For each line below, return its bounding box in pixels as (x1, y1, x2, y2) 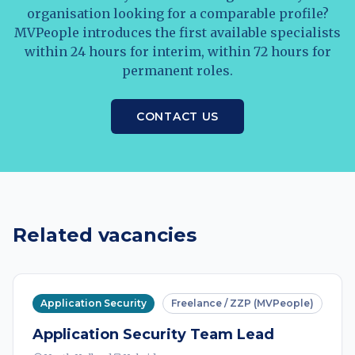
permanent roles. (122, 63, 233, 78)
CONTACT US (136, 109, 219, 124)
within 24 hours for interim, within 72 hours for (24, 44, 331, 59)
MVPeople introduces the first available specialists (14, 25, 341, 40)
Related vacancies (13, 223, 197, 246)
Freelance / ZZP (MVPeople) (171, 297, 314, 309)
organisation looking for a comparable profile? (26, 6, 329, 21)
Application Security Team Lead (32, 326, 274, 343)
